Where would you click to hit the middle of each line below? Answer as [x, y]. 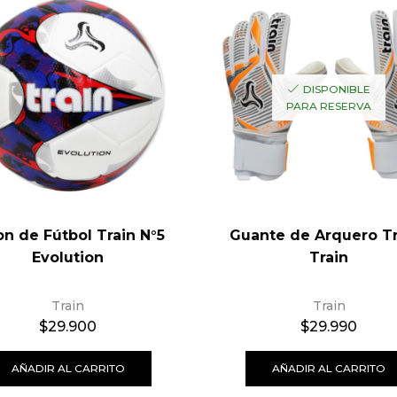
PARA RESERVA [329, 105]
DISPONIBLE [336, 89]
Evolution [68, 257]
